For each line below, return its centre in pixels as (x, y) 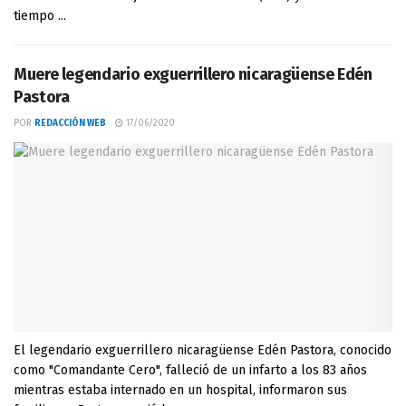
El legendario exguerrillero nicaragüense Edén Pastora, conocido (203, 350)
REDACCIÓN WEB (70, 123)
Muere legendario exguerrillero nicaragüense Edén (193, 74)
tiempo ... (40, 16)
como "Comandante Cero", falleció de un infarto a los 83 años (190, 370)
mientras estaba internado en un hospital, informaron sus (180, 390)
